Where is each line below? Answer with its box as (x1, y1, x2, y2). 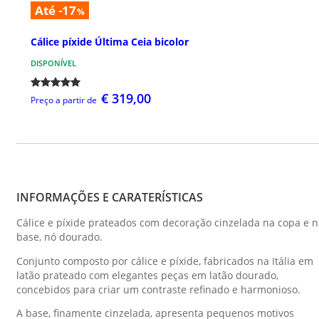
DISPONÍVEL (31, 58, 76, 69)
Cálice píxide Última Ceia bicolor (31, 35, 189, 49)
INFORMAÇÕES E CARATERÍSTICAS (16, 189, 203, 206)
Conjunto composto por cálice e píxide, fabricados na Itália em (16, 253, 313, 268)
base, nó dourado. (16, 230, 103, 244)
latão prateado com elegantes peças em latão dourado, (16, 268, 278, 282)
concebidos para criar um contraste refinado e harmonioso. (16, 282, 300, 296)
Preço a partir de (31, 94, 97, 107)
